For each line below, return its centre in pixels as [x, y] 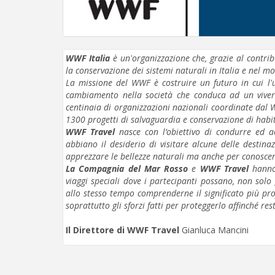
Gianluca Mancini [215, 230]
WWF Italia [89, 58]
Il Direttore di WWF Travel [124, 230]
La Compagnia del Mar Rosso [127, 168]
